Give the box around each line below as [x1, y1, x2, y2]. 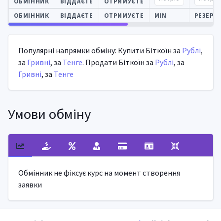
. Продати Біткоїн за [82, 57, 155, 67]
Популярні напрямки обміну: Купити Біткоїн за [18, 45, 182, 55]
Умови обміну [7, 105, 91, 123]
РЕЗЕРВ [194, 11, 219, 19]
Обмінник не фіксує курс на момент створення [18, 167, 180, 178]
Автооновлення [7, 19, 48, 27]
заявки [18, 179, 42, 189]
